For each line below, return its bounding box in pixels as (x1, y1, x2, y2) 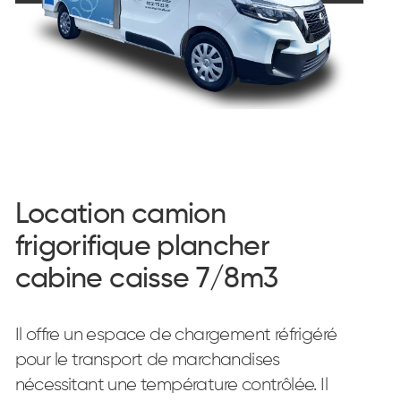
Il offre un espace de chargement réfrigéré (14, 326, 337, 344)
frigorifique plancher (14, 233, 270, 261)
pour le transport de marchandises (14, 351, 280, 369)
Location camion (14, 200, 226, 229)
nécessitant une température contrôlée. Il (14, 376, 328, 394)
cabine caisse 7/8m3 (14, 265, 278, 294)
